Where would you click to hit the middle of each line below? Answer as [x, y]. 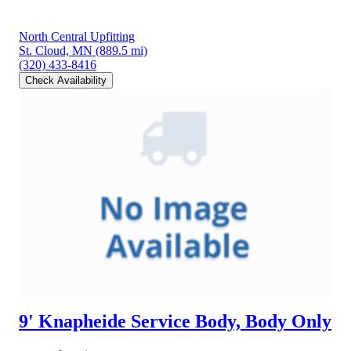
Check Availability [66, 80]
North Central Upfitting [77, 36]
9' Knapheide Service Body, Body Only [175, 321]
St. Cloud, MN [56, 50]
